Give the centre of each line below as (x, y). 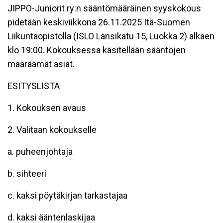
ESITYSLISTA (34, 86)
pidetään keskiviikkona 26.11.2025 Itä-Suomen (99, 22)
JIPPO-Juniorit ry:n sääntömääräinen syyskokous (104, 8)
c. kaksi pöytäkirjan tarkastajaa (67, 195)
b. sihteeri (27, 173)
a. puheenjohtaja (40, 151)
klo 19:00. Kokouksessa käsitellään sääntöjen (97, 50)
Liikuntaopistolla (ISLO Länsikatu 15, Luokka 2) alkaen (111, 36)
